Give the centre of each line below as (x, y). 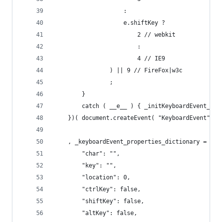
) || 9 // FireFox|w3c (146, 70)
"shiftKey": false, (113, 201)
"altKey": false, (110, 213)
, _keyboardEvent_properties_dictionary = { (141, 142)
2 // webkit (156, 35)
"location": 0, (106, 177)
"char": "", (101, 154)
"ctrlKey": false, (111, 189)
